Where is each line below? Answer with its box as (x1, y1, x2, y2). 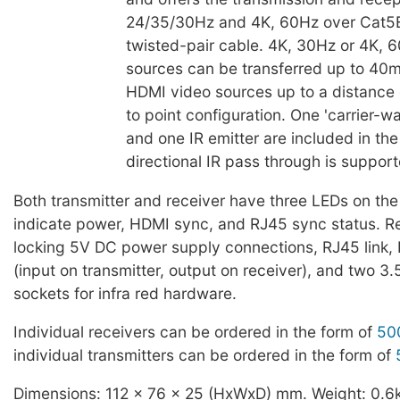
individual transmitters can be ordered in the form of (13, 345, 396, 364)
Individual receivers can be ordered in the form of (13, 321, 377, 341)
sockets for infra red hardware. (13, 283, 237, 303)
